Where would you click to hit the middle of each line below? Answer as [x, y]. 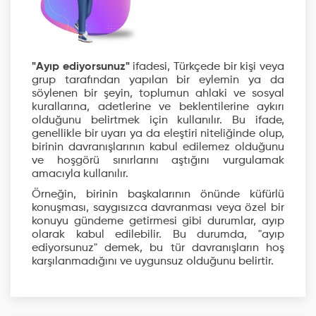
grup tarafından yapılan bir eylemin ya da [158, 80]
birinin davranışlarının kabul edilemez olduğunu [158, 147]
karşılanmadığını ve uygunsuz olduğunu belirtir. [153, 262]
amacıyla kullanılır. [80, 174]
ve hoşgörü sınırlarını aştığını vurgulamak [158, 161]
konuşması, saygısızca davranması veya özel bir [158, 208]
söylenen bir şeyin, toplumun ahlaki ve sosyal [158, 94]
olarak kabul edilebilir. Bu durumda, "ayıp [158, 235]
